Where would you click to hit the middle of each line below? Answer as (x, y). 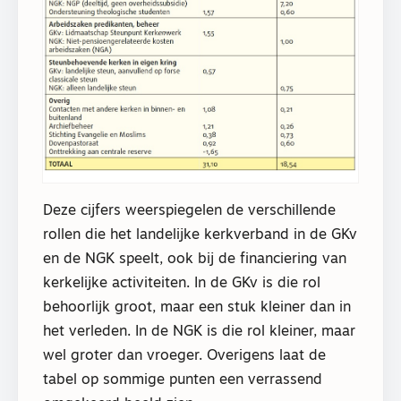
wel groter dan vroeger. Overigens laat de (184, 357)
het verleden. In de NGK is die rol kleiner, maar (199, 333)
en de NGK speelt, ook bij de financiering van (195, 260)
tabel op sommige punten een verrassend (183, 381)
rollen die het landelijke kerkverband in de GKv (200, 236)
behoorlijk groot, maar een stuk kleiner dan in (197, 308)
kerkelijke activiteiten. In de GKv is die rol (182, 284)
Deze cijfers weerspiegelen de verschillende (189, 212)
